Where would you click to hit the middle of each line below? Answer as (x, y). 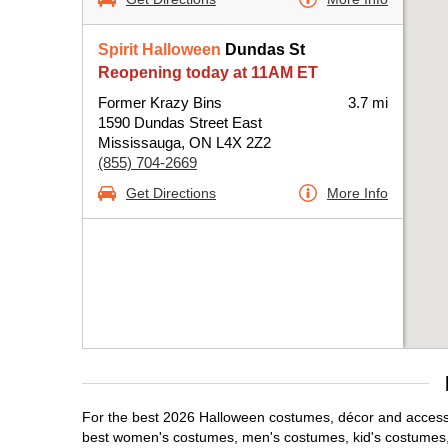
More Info (357, 193)
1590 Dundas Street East (180, 122)
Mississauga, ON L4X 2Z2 (184, 142)
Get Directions (171, 193)
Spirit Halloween (159, 49)
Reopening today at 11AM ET (208, 72)
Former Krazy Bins (160, 102)
